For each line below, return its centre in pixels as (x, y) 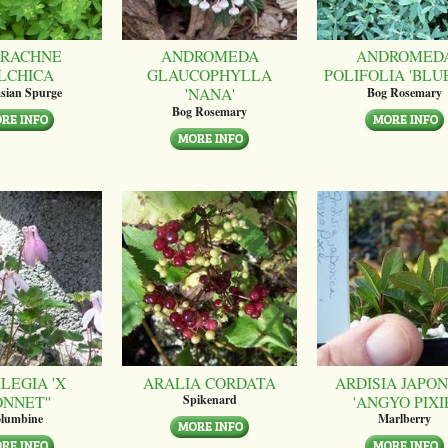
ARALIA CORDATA (209, 382)
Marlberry (404, 418)
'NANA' (209, 94)
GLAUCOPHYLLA (209, 75)
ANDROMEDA (209, 56)
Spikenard (209, 399)
